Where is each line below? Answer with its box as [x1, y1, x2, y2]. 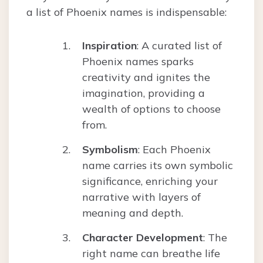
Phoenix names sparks [82, 55, 194, 69]
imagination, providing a [82, 86, 205, 100]
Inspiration [82, 39, 137, 53]
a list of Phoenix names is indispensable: [26, 5, 227, 19]
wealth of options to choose [82, 102, 221, 116]
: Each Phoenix [138, 143, 211, 157]
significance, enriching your [82, 174, 218, 188]
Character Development [82, 231, 203, 245]
